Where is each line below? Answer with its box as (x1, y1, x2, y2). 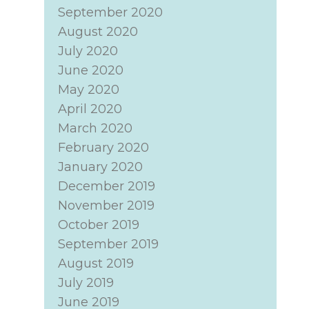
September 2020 (57, 5, 163, 20)
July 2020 (57, 43, 118, 59)
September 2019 (57, 237, 159, 252)
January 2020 (57, 159, 143, 175)
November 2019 (57, 198, 154, 213)
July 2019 (57, 275, 114, 290)
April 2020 (57, 101, 122, 117)
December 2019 (57, 179, 155, 194)
